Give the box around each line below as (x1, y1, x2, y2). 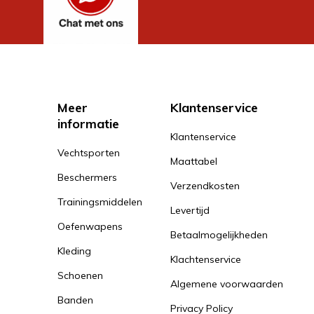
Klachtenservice (170, 253, 241, 266)
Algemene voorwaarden (170, 278, 283, 291)
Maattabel (170, 155, 217, 168)
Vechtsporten (57, 146, 120, 160)
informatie (57, 116, 119, 132)
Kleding (57, 245, 91, 258)
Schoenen (57, 269, 103, 282)
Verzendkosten (170, 179, 240, 193)
